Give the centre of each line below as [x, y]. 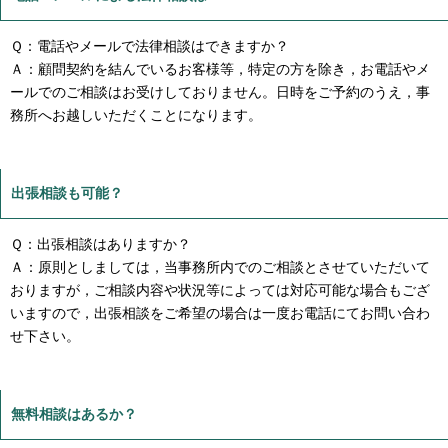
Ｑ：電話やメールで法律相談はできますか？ [149, 45]
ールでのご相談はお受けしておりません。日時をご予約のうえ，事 [220, 91]
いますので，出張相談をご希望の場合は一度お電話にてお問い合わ [220, 313]
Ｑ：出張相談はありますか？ [100, 244]
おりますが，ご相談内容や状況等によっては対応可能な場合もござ [220, 290]
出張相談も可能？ [67, 192]
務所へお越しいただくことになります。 [136, 114]
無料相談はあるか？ [74, 414]
